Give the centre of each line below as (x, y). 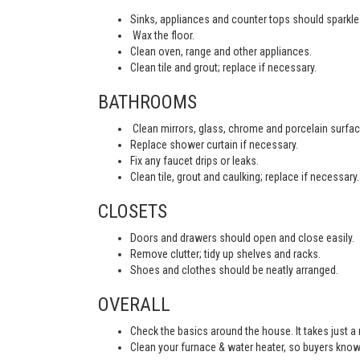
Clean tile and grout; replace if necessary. (223, 67)
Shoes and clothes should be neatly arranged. (234, 270)
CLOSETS (133, 211)
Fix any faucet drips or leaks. (194, 161)
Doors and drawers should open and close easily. (242, 238)
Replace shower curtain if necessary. (214, 145)
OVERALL (134, 305)
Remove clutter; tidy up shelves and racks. (225, 254)
